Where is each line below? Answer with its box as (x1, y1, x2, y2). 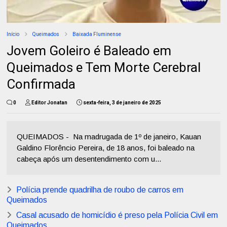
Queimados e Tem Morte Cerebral (7, 60, 201, 75)
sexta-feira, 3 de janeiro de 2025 (83, 100, 162, 106)
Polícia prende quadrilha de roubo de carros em (16, 185, 184, 195)
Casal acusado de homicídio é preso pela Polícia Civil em (16, 211, 218, 220)
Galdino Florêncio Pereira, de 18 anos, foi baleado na (17, 143, 195, 153)
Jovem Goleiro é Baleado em (7, 43, 172, 59)
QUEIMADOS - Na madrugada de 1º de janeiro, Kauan (17, 132, 202, 141)
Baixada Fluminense (72, 31, 122, 37)
